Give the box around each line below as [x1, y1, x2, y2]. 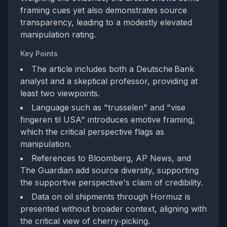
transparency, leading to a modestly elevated [20, 17, 192, 27]
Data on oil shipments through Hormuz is [31, 192, 191, 202]
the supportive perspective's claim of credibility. [20, 177, 203, 187]
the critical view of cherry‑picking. [20, 216, 150, 226]
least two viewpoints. [20, 88, 100, 98]
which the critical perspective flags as [20, 127, 164, 137]
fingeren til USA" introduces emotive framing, [20, 115, 195, 125]
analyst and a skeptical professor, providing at [20, 76, 198, 86]
